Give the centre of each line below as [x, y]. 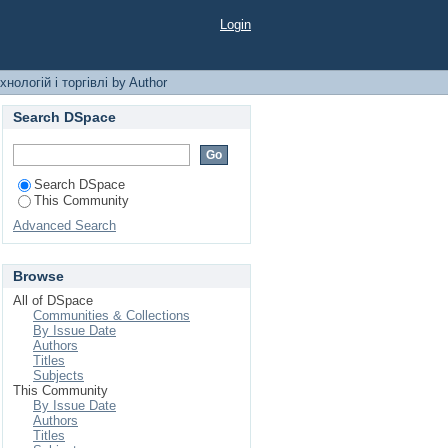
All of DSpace [53, 300]
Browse [38, 276]
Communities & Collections [111, 315]
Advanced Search [64, 225]
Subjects [58, 375]
